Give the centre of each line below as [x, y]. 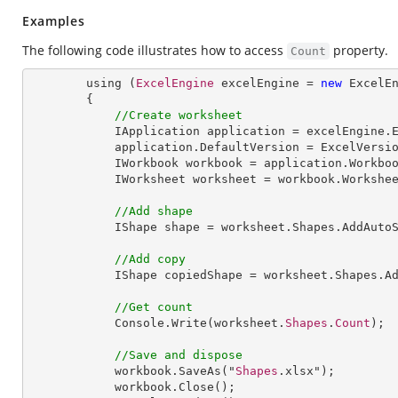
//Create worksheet [179, 115]
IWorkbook [147, 163]
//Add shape [154, 211]
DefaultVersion [250, 147]
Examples [54, 21]
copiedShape [203, 275]
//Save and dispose [179, 355]
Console [139, 323]
